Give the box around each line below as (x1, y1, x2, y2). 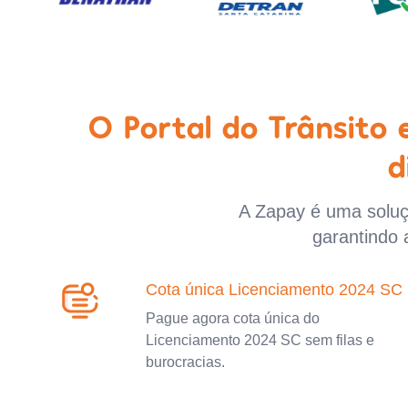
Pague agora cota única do (146, 310, 320, 326)
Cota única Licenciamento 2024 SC (146, 280, 403, 299)
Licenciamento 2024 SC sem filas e (146, 331, 374, 348)
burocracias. (146, 353, 225, 370)
